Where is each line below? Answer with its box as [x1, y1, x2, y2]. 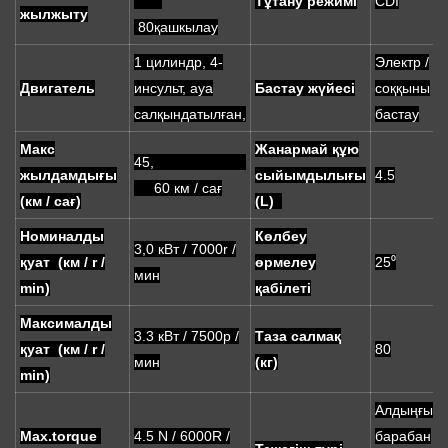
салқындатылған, [134, 106, 246, 123]
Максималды [20, 315, 112, 332]
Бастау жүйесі [255, 80, 355, 97]
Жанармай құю [255, 141, 359, 158]
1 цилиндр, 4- [134, 54, 223, 71]
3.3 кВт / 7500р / [134, 328, 239, 345]
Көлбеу [255, 228, 307, 245]
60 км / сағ [134, 180, 222, 197]
